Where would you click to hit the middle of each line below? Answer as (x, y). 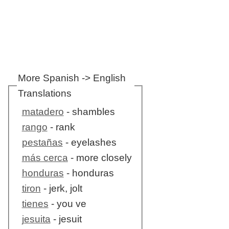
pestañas (42, 143)
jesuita (36, 219)
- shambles (89, 112)
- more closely (100, 158)
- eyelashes (89, 143)
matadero (43, 112)
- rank (61, 127)
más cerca (45, 158)
